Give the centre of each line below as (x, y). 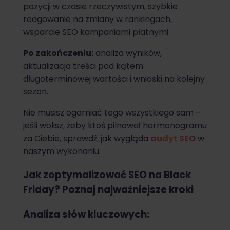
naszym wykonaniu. (62, 151)
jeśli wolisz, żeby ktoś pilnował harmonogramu (115, 126)
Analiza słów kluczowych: (86, 214)
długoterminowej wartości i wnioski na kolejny (114, 79)
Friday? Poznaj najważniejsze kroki (108, 190)
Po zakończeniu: (58, 53)
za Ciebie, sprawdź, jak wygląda (87, 139)
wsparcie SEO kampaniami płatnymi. (97, 32)
